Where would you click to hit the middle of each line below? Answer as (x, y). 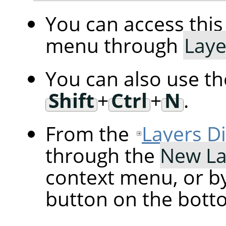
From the (90, 134)
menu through (114, 45)
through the (103, 155)
